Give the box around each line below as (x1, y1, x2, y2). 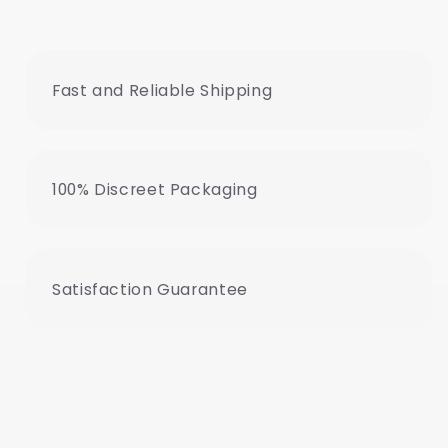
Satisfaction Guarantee (52, 277, 248, 301)
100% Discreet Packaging (52, 178, 258, 202)
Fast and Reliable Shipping (52, 78, 273, 102)
